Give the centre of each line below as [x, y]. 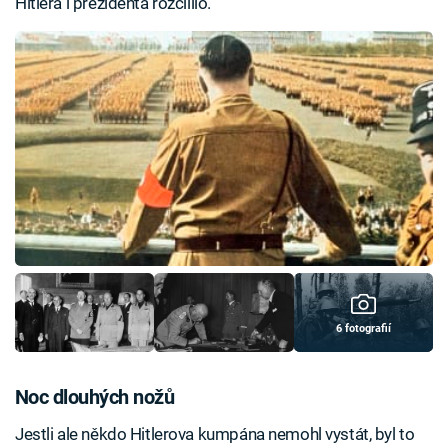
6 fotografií [363, 329]
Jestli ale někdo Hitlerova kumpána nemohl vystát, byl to [215, 434]
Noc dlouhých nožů [95, 396]
